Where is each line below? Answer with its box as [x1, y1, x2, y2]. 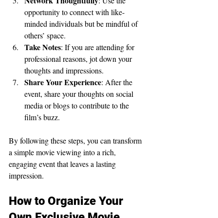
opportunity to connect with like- [24, 6, 125, 17]
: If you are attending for [61, 41, 136, 52]
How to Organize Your [9, 194, 126, 208]
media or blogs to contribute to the [24, 100, 131, 110]
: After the [101, 76, 134, 87]
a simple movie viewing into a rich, [9, 146, 118, 157]
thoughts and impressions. [24, 65, 104, 75]
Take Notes [24, 41, 61, 53]
